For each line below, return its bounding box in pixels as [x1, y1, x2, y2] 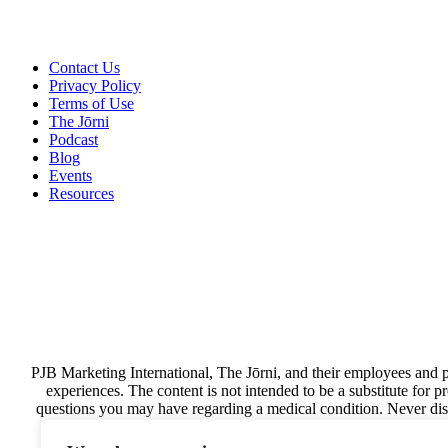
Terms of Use [49, 94, 134, 112]
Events [49, 166, 92, 184]
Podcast [49, 130, 98, 148]
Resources [49, 184, 114, 202]
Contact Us [49, 58, 120, 76]
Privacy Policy [49, 76, 141, 94]
